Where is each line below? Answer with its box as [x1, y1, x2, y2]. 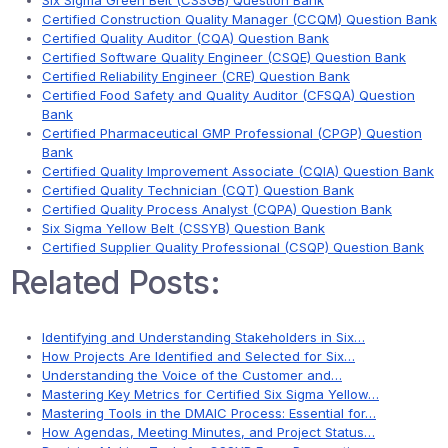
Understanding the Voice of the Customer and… [42, 367, 342, 383]
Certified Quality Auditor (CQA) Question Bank [42, 30, 329, 46]
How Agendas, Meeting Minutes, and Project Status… [42, 424, 375, 440]
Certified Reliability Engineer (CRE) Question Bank [42, 68, 350, 84]
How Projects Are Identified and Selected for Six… [42, 348, 355, 364]
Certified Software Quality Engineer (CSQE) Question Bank [42, 49, 406, 65]
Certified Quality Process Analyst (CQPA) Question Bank [42, 201, 392, 217]
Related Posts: [10, 263, 221, 302]
